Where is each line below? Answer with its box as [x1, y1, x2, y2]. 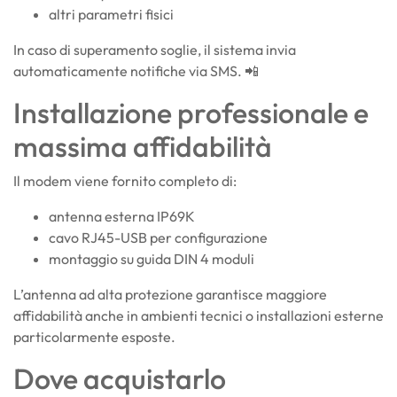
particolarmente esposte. [13, 327, 175, 346]
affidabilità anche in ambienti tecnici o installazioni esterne [13, 306, 384, 324]
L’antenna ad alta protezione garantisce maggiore [13, 284, 327, 303]
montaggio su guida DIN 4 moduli [49, 249, 254, 268]
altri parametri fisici [49, 4, 174, 23]
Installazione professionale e [13, 94, 369, 130]
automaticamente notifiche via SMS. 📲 [13, 61, 259, 80]
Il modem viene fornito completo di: [13, 171, 237, 190]
